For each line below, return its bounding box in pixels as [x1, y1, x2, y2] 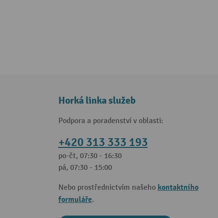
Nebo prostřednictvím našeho [58, 183, 158, 192]
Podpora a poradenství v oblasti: [58, 116, 163, 126]
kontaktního [157, 182, 199, 192]
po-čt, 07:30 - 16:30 [58, 151, 122, 161]
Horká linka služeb [58, 94, 136, 107]
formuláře [58, 195, 92, 204]
